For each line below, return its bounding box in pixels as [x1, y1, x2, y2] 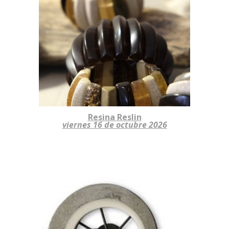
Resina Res [87, 111, 131, 123]
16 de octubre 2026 [93, 119, 167, 130]
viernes [62, 119, 93, 130]
